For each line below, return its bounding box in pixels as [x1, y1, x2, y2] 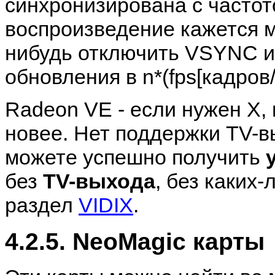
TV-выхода [43, 169, 155, 193]
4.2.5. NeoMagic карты [5, 227, 265, 255]
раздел [5, 193, 79, 217]
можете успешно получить [5, 145, 266, 169]
